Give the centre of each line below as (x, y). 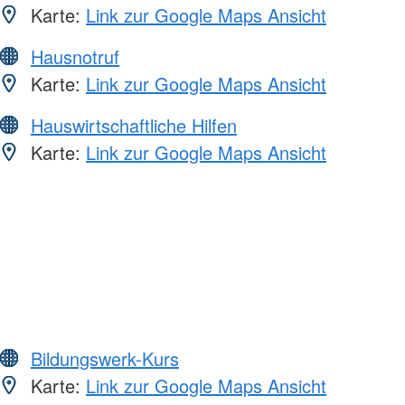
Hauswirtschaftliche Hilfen (134, 125)
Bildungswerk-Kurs (105, 358)
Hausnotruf (75, 56)
